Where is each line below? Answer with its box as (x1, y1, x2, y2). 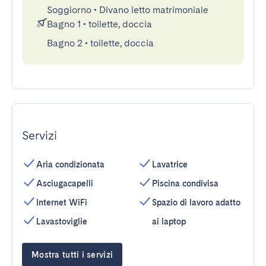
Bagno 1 (47, 18, 81, 30)
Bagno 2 (47, 37, 83, 49)
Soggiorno (47, 4, 91, 15)
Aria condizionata (36, 160, 104, 169)
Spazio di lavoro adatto (152, 198, 240, 207)
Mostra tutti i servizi (31, 250, 113, 259)
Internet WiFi (36, 198, 87, 207)
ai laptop (152, 217, 186, 226)
